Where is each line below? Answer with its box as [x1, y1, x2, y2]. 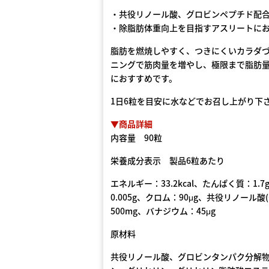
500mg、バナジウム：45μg [110, 205, 216, 217]
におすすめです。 [110, 72, 177, 84]
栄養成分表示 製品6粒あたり [110, 154, 225, 166]
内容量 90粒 [110, 131, 162, 144]
